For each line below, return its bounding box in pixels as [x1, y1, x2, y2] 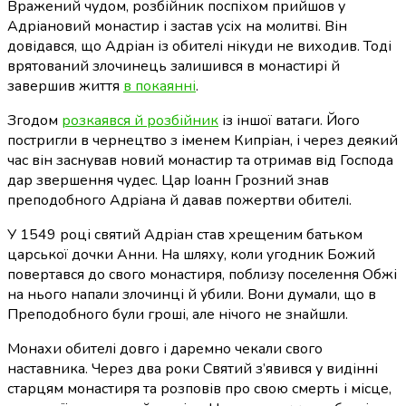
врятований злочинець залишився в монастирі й [7, 56, 340, 77]
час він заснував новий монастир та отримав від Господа [7, 150, 393, 171]
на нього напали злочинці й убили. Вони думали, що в [7, 285, 376, 305]
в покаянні [123, 76, 196, 97]
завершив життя [7, 76, 123, 97]
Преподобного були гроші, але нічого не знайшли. [7, 304, 348, 325]
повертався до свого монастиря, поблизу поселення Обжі [7, 265, 397, 285]
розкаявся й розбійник [62, 111, 218, 131]
